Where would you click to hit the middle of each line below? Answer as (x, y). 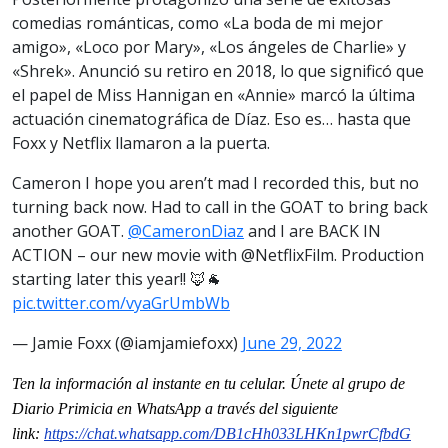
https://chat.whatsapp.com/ (129, 433)
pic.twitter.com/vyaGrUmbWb (121, 302)
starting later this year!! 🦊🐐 (117, 278)
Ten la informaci (64, 383)
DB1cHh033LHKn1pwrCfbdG (312, 433)
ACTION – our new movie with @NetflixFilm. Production (218, 254)
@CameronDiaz (186, 230)
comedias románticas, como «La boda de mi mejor (197, 22)
